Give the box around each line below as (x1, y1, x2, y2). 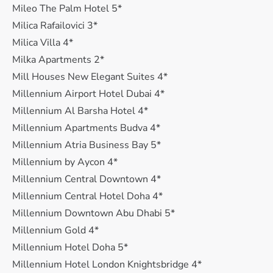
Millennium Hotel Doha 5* (12, 241, 128, 254)
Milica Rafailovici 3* (12, 19, 97, 32)
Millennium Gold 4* (12, 224, 99, 237)
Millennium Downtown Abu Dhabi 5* (12, 207, 175, 220)
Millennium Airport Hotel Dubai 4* (12, 87, 165, 101)
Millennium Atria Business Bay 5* (12, 138, 161, 152)
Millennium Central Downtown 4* (12, 172, 161, 186)
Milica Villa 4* (12, 36, 73, 49)
